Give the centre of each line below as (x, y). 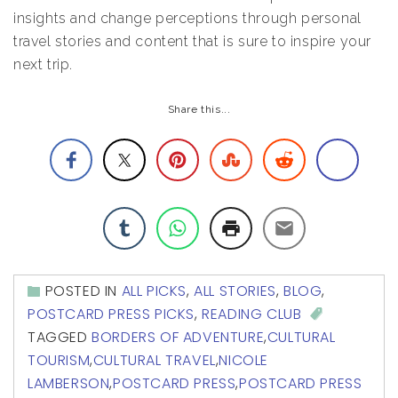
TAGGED (60, 337)
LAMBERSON (69, 383)
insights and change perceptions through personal (187, 18)
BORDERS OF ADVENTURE (178, 337)
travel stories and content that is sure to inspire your (193, 41)
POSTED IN (83, 291)
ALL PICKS (154, 291)
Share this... (199, 109)
